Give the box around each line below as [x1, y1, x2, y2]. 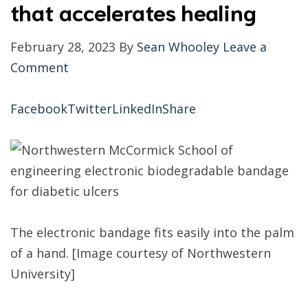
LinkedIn [112, 100, 162, 118]
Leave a [223, 38, 267, 56]
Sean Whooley [137, 38, 219, 56]
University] [10, 265, 75, 283]
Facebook [10, 100, 67, 118]
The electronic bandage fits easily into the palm [10, 224, 294, 241]
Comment [10, 59, 69, 76]
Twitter [67, 100, 112, 118]
